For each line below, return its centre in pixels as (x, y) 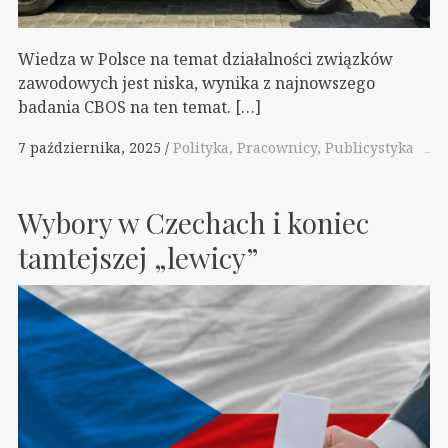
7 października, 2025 (89, 148)
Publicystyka (369, 148)
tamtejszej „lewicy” (138, 257)
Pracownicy (277, 148)
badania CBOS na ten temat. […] (139, 107)
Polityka (201, 148)
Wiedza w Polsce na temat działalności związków (205, 59)
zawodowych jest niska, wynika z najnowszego (196, 83)
